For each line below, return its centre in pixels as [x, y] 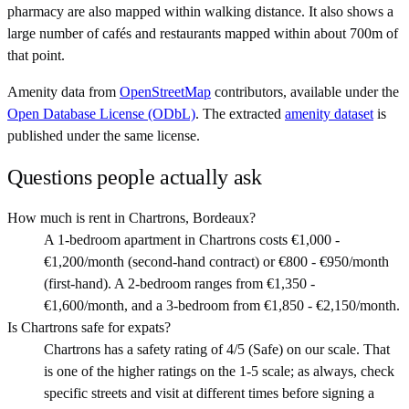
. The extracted [238, 114]
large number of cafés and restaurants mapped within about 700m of [203, 34]
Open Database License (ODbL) [101, 114]
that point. [36, 56]
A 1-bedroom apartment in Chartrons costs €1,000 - [192, 240]
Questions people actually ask [135, 178]
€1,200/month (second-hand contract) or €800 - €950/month [216, 262]
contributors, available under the [307, 92]
